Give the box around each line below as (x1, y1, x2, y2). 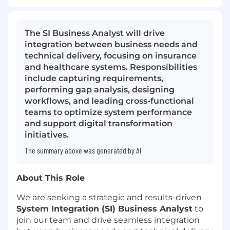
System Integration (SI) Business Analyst (16, 204, 193, 214)
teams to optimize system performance (25, 107, 192, 118)
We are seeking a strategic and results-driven (16, 193, 202, 203)
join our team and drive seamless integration (16, 215, 200, 225)
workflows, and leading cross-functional (25, 96, 194, 106)
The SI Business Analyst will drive (25, 28, 165, 39)
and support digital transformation (25, 119, 172, 129)
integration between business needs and (25, 40, 198, 50)
